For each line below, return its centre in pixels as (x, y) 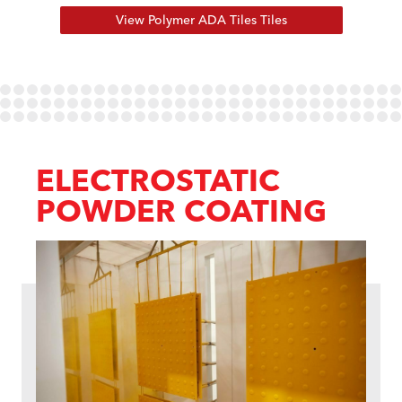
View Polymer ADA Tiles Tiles (201, 20)
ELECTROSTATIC (158, 181)
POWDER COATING (181, 211)
